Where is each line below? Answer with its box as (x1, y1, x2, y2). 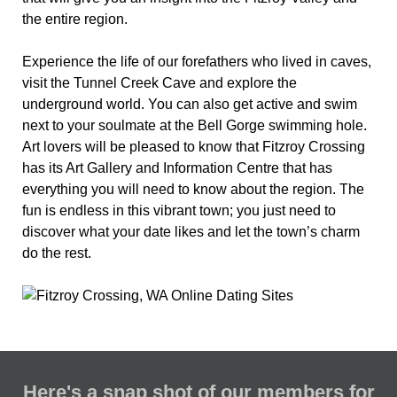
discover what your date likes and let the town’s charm (22, 224, 360, 240)
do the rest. (22, 245, 91, 261)
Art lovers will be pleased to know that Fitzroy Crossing (22, 139, 365, 155)
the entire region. (22, 12, 128, 27)
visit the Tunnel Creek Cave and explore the (22, 75, 297, 91)
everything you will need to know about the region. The (22, 182, 364, 198)
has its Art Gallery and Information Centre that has (22, 160, 332, 176)
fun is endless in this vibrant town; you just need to (22, 203, 336, 219)
